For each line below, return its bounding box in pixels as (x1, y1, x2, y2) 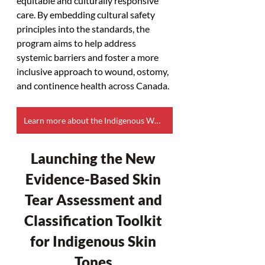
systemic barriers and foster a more (17, 51, 160, 63)
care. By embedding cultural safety (17, 8, 157, 20)
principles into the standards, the (17, 22, 151, 34)
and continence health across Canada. (17, 79, 169, 91)
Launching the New (31, 149, 159, 167)
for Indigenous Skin (30, 232, 159, 250)
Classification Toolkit (24, 211, 165, 229)
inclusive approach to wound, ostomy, (17, 65, 170, 77)
